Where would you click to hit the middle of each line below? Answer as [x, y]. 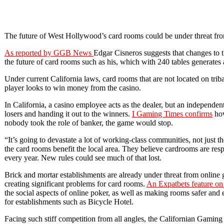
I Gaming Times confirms [172, 113]
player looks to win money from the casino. [73, 87]
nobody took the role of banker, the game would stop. [89, 122]
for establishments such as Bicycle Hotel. [69, 201]
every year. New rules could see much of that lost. [83, 157]
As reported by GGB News [49, 52]
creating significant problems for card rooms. [75, 183]
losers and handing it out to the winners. [68, 113]
